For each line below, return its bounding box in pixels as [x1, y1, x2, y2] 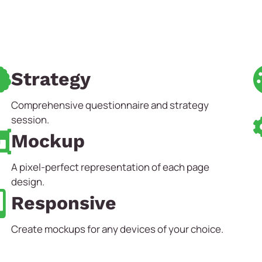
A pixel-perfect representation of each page [11, 160, 210, 174]
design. [11, 175, 45, 189]
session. [11, 113, 50, 127]
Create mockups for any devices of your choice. [11, 222, 224, 236]
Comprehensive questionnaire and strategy [11, 98, 209, 112]
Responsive [11, 192, 117, 215]
